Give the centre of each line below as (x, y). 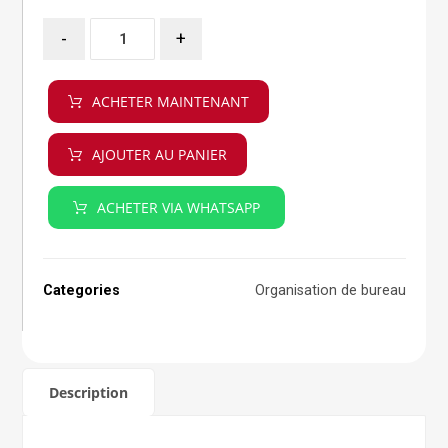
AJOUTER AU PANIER (160, 154)
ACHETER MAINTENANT (171, 101)
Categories (82, 291)
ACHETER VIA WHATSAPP (179, 207)
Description (88, 392)
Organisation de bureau (330, 291)
